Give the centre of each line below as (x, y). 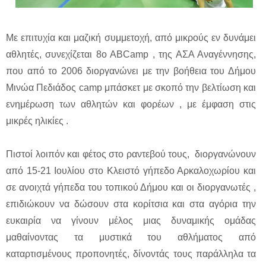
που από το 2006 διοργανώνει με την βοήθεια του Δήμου (131, 71)
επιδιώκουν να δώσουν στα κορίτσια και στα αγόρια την (131, 204)
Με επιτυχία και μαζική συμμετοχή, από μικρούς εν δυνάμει (131, 38)
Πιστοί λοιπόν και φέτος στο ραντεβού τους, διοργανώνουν (131, 154)
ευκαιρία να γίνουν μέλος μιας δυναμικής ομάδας (131, 221)
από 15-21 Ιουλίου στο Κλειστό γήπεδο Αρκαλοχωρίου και (131, 171)
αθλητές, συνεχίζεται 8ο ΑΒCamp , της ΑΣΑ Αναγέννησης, (131, 55)
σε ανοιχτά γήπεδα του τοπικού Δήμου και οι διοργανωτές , (131, 188)
